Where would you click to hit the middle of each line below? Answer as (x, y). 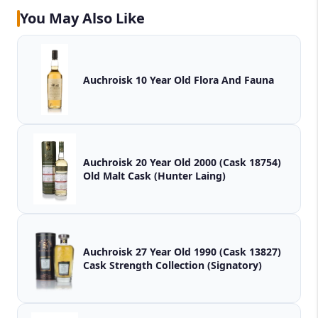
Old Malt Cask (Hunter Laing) (154, 176)
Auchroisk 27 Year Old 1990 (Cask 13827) (182, 252)
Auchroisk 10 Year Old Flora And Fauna (234, 79)
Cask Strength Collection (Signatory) (172, 265)
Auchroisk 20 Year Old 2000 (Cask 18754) (182, 163)
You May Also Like (82, 18)
